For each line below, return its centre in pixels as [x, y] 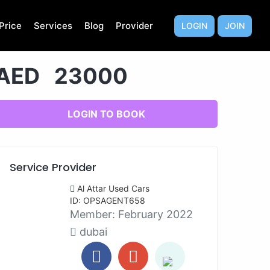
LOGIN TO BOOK [106, 114]
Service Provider [53, 167]
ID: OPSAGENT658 [108, 200]
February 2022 [155, 214]
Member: [94, 214]
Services [53, 26]
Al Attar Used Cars [113, 188]
